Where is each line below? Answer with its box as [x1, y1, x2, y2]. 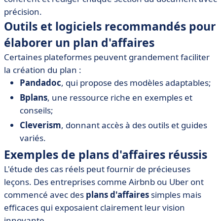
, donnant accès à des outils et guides [61, 119, 207, 131]
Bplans [20, 92, 47, 103]
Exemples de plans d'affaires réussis [4, 147, 207, 162]
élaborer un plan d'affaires [4, 35, 154, 50]
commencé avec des [4, 189, 86, 200]
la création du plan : [4, 64, 81, 75]
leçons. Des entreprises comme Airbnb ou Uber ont [4, 176, 204, 187]
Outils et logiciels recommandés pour [4, 18, 216, 34]
